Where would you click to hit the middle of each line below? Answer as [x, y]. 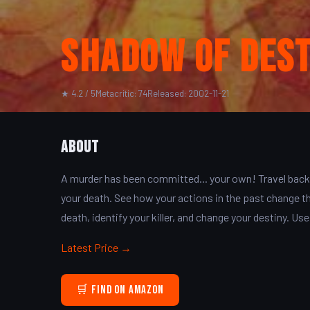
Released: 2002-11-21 [188, 94]
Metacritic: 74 [121, 94]
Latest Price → [96, 248]
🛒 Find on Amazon [120, 290]
